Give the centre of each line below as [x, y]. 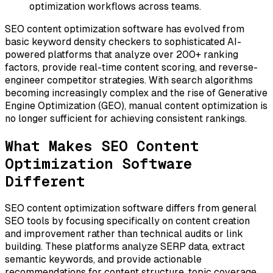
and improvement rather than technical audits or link [124, 234]
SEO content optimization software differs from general [131, 208]
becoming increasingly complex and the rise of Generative [136, 93]
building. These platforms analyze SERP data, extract [125, 247]
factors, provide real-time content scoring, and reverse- [131, 67]
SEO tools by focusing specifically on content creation [127, 221]
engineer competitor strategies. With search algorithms [129, 80]
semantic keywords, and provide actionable [103, 260]
